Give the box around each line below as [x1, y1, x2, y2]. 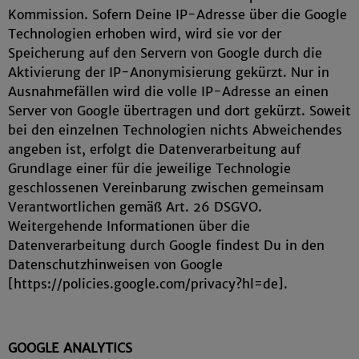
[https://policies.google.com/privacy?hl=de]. [8, 276, 288, 292]
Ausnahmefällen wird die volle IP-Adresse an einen [8, 83, 329, 99]
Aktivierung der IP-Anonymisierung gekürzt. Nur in [8, 64, 329, 80]
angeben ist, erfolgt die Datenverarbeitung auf [8, 141, 301, 157]
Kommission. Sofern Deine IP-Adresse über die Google [8, 6, 347, 22]
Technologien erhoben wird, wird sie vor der [8, 26, 281, 42]
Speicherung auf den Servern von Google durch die [8, 45, 322, 61]
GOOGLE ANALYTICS [8, 340, 132, 356]
